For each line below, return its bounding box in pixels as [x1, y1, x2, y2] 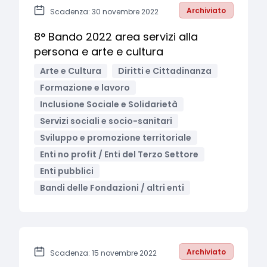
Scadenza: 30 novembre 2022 [50, 7, 159, 17]
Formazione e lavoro [40, 82, 130, 94]
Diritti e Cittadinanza [118, 65, 212, 77]
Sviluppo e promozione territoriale [40, 132, 191, 144]
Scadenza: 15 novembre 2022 [50, 248, 157, 258]
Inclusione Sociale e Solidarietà [40, 98, 178, 110]
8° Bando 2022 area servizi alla [34, 29, 198, 44]
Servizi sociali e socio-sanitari [40, 115, 172, 127]
